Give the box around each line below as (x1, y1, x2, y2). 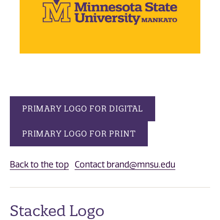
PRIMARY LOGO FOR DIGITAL (22, 104, 143, 114)
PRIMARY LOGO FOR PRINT (22, 129, 136, 139)
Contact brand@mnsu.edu (75, 159, 175, 169)
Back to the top (10, 159, 69, 169)
